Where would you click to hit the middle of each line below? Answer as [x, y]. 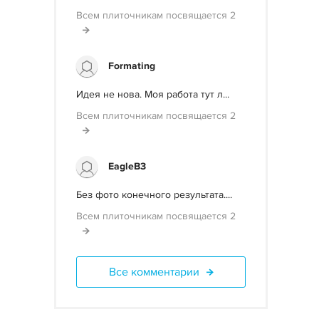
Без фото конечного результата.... [154, 195]
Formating [132, 66]
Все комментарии [154, 272]
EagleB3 [127, 166]
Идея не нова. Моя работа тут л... [153, 94]
